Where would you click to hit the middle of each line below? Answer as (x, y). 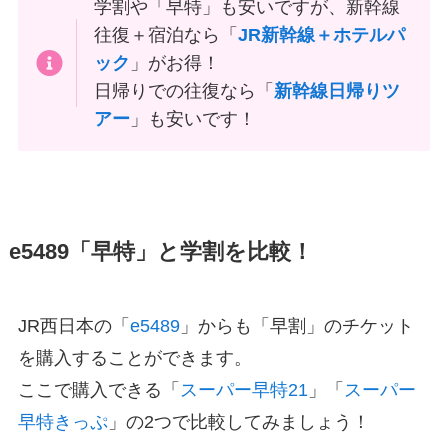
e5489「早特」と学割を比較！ (160, 252)
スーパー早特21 (243, 390)
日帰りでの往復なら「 (184, 91)
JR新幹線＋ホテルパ (322, 35)
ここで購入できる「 (98, 390)
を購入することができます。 (134, 358)
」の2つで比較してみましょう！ (238, 422)
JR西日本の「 (73, 326)
